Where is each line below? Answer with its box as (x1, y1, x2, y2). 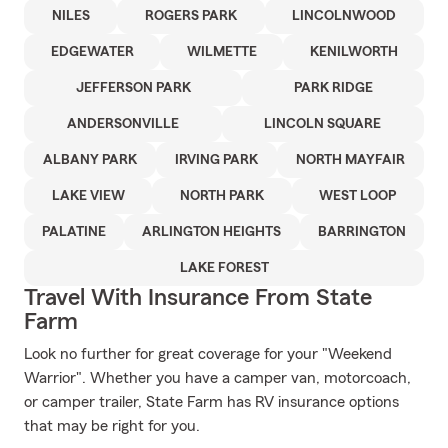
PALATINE (42, 225, 107, 239)
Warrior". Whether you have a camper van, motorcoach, (24, 370, 411, 386)
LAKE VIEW (51, 189, 125, 203)
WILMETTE (186, 45, 257, 59)
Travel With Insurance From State (24, 286, 372, 310)
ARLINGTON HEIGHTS (142, 225, 282, 239)
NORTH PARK (179, 189, 264, 203)
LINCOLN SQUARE (264, 117, 382, 131)
